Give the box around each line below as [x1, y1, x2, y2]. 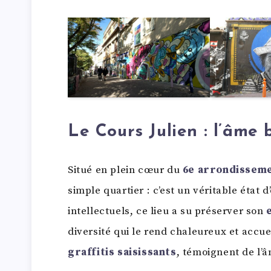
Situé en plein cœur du [68, 163, 183, 177]
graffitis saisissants [68, 245, 177, 259]
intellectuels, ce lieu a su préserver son [68, 204, 267, 218]
